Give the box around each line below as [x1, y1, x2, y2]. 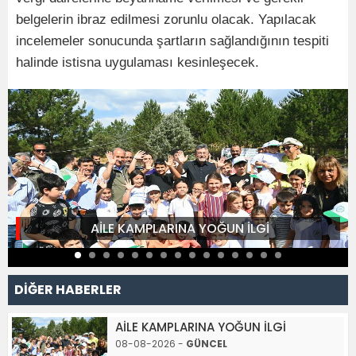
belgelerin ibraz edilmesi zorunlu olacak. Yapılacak [16, 11, 316, 27]
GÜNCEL [186, 336, 227, 350]
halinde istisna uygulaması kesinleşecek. [16, 54, 259, 70]
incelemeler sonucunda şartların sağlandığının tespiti [16, 33, 329, 48]
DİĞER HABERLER [14, 280, 122, 299]
